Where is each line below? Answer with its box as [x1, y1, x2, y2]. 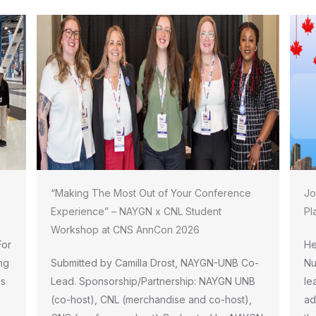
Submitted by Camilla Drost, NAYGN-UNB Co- [51, 257, 260, 269]
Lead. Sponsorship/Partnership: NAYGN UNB [51, 275, 256, 287]
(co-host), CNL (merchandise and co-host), [51, 293, 253, 305]
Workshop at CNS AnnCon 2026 [51, 224, 200, 236]
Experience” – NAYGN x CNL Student [51, 205, 222, 217]
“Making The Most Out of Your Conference [51, 187, 252, 199]
